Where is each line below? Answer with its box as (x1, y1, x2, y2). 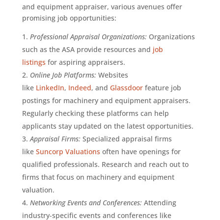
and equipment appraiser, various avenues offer (22, 1, 182, 11)
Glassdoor (110, 82, 143, 92)
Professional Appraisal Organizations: (29, 31, 147, 41)
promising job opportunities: (22, 13, 116, 23)
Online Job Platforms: (29, 70, 96, 80)
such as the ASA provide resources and (22, 44, 153, 54)
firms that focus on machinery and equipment (22, 172, 174, 182)
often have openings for (100, 146, 181, 156)
